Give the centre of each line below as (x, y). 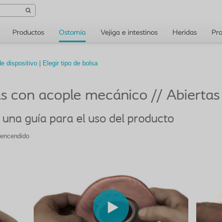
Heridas (185, 33)
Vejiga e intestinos (129, 33)
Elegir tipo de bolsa (70, 63)
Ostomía (72, 33)
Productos (28, 33)
